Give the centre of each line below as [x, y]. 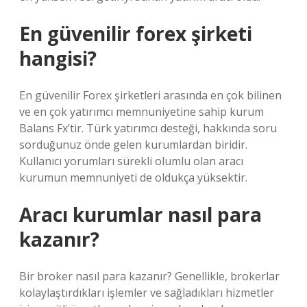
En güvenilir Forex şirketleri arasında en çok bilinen [150, 95]
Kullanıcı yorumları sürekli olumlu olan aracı [131, 161]
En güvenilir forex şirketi [136, 34]
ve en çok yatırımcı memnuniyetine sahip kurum [142, 112]
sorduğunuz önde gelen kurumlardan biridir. [133, 145]
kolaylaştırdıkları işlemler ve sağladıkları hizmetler [147, 293]
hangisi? [58, 58]
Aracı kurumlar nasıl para [140, 214]
